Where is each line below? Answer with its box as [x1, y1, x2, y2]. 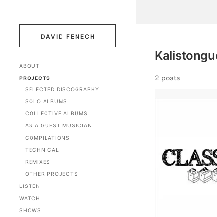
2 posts [155, 74, 180, 82]
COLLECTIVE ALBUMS [25, 110, 88, 117]
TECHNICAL [25, 147, 59, 153]
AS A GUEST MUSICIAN [25, 123, 92, 129]
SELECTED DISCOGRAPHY [25, 86, 99, 93]
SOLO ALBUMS [25, 98, 67, 105]
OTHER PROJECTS [25, 171, 78, 177]
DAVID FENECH [40, 33, 95, 40]
